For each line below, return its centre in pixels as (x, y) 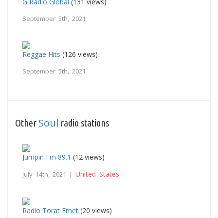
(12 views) (88, 157)
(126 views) (79, 54)
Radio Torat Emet (50, 210)
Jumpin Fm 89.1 (47, 157)
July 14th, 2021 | (49, 174)
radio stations (84, 123)
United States (97, 174)
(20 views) (95, 210)
